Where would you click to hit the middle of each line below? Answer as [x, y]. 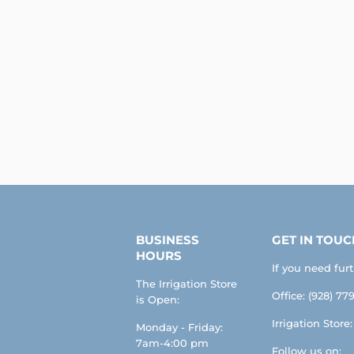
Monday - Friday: [179, 328]
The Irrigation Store [186, 284]
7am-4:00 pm [172, 343]
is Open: [158, 300]
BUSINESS [168, 241]
